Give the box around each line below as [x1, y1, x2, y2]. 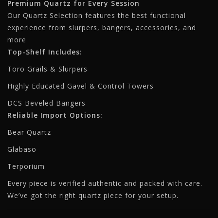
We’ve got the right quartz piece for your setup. [7, 191, 179, 200]
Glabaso [7, 145, 36, 154]
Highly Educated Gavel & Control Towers [7, 81, 154, 91]
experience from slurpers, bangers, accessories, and [7, 23, 196, 32]
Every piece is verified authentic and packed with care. [7, 179, 202, 188]
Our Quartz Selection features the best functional [7, 11, 186, 20]
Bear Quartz [7, 127, 51, 137]
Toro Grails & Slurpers [7, 64, 88, 73]
